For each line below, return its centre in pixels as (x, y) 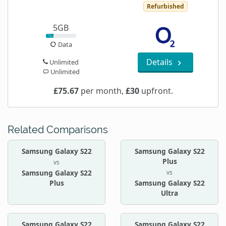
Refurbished (165, 6)
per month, (102, 91)
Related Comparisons (58, 130)
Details (160, 62)
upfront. (156, 91)
